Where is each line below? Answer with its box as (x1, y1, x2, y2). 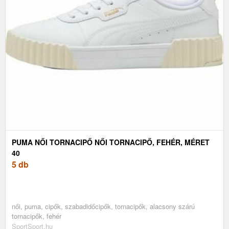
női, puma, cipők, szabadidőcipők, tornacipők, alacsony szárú (12, 201, 195, 211)
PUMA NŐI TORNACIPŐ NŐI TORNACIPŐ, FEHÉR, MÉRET (12, 136, 210, 147)
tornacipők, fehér (12, 211, 61, 221)
